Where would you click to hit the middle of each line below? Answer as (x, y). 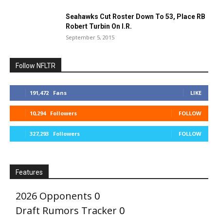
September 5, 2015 (90, 37)
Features (29, 172)
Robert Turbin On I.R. (99, 26)
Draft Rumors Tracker (66, 210)
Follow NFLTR (36, 66)
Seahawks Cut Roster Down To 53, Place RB (136, 17)
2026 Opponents (54, 196)
